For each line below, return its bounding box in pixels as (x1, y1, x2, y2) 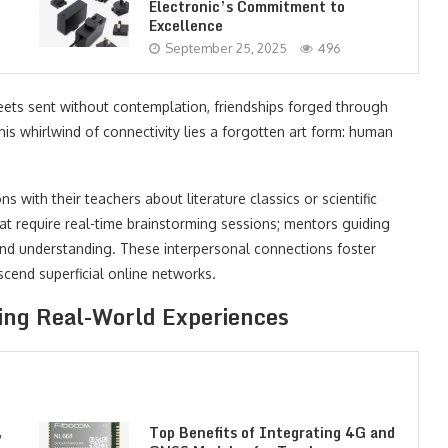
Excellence (148, 14, 223, 37)
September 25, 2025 (164, 40, 287, 56)
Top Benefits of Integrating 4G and (148, 420, 395, 444)
